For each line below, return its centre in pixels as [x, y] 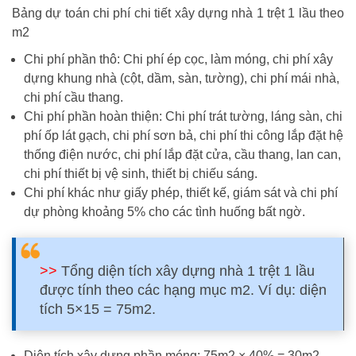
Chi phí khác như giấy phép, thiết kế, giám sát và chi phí [181, 193]
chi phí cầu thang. [74, 97]
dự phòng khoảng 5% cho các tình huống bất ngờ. [164, 212]
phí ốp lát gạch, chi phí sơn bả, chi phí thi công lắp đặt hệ [184, 135]
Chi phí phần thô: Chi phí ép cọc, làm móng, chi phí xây [178, 59]
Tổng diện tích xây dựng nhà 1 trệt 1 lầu [186, 271]
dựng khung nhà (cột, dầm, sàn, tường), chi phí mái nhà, [182, 78]
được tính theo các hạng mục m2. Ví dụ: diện [183, 290]
